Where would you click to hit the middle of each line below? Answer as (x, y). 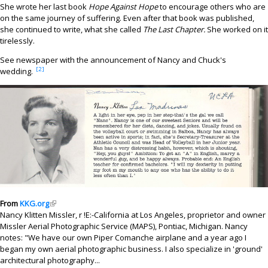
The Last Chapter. (174, 29)
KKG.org (34, 204)
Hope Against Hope (123, 7)
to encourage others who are (212, 7)
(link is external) (77, 204)
